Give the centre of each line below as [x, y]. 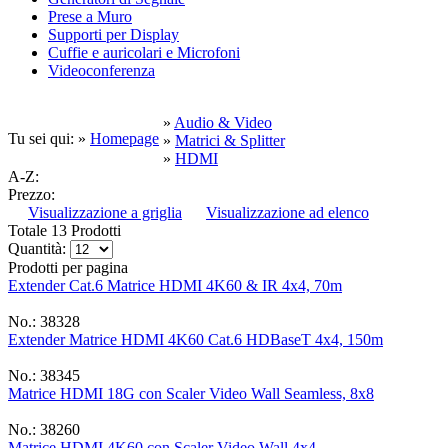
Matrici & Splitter [230, 141]
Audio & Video [223, 123]
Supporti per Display [113, 35]
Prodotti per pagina [68, 268]
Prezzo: [31, 195]
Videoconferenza [101, 71]
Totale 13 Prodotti [64, 231]
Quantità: [37, 249]
